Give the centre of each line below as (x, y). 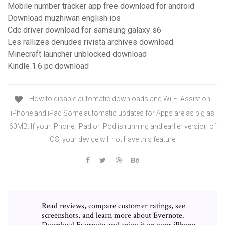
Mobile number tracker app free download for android (101, 6)
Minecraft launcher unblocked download (77, 54)
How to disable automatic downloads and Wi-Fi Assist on (119, 99)
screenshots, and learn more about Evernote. (113, 215)
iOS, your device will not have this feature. (113, 139)
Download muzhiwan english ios (64, 18)
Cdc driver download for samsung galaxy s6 (84, 30)
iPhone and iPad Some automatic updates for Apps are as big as (113, 113)
